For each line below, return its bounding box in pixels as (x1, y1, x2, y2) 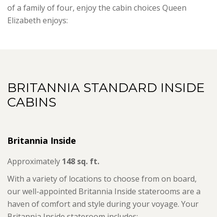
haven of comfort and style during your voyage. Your (7, 199, 199, 210)
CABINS (7, 94, 56, 110)
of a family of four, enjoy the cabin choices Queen (7, 2, 186, 14)
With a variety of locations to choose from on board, (7, 173, 197, 185)
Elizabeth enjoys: (7, 15, 68, 26)
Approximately (7, 156, 62, 167)
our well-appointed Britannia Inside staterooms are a (7, 186, 201, 197)
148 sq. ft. (62, 156, 99, 167)
